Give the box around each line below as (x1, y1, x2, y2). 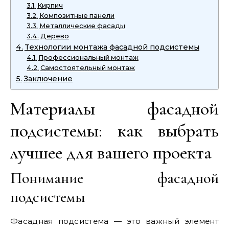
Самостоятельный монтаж (40, 63, 135, 72)
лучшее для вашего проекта (10, 141, 212, 164)
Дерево (40, 32, 69, 40)
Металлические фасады (39, 21, 125, 30)
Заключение (23, 74, 73, 83)
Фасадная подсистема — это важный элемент (10, 216, 219, 226)
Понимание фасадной (10, 168, 219, 188)
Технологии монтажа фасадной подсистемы (24, 42, 199, 52)
